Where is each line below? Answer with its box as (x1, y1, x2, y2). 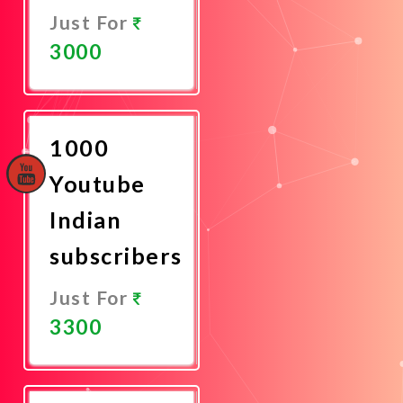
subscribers (49, 241, 183, 269)
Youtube (49, 169, 146, 197)
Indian (49, 205, 121, 233)
